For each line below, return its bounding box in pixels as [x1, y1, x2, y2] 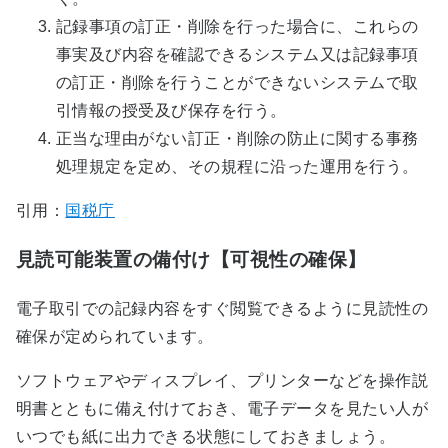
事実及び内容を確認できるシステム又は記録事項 [56, 46, 419, 64]
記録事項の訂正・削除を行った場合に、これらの [56, 18, 419, 36]
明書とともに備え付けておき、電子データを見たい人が [16, 399, 428, 417]
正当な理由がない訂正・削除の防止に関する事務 [56, 130, 419, 148]
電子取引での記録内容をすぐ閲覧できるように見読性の [16, 299, 428, 317]
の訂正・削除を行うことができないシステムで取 [56, 74, 419, 92]
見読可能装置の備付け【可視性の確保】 [16, 249, 367, 271]
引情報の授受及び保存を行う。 [56, 102, 287, 120]
